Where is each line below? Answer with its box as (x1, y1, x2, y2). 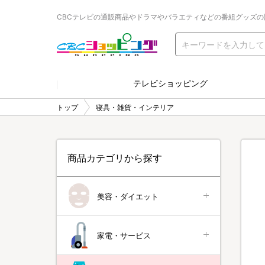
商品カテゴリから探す (67, 152, 162, 164)
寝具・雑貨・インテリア (96, 102, 174, 112)
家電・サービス (97, 230, 151, 240)
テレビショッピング (133, 78, 208, 88)
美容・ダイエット (97, 191, 159, 201)
